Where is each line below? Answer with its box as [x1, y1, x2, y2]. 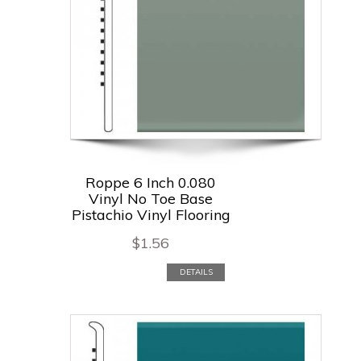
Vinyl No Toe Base [89, 189, 213, 209]
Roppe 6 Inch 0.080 [85, 173, 216, 193]
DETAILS [179, 266, 213, 277]
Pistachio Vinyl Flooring [71, 205, 230, 225]
